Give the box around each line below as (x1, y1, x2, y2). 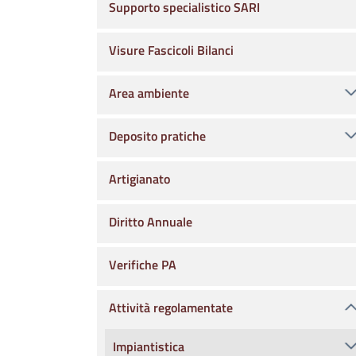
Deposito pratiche (109, 126, 206, 145)
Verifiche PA (109, 255, 176, 274)
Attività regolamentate (109, 298, 233, 317)
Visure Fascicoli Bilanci (109, 41, 234, 60)
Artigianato (109, 169, 170, 188)
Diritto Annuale (109, 212, 192, 231)
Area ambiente (109, 83, 189, 103)
